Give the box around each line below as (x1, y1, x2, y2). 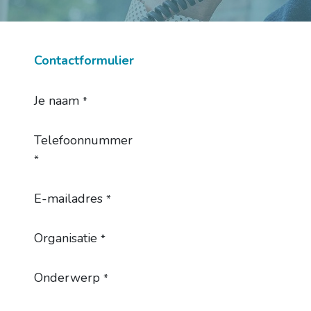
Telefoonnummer (34, 132, 133, 149)
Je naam (34, 92, 79, 109)
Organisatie (34, 230, 97, 246)
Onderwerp (34, 269, 100, 286)
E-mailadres (34, 190, 103, 207)
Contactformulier (34, 52, 134, 69)
